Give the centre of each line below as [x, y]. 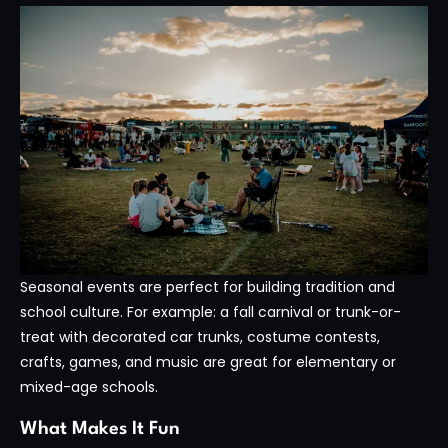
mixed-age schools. [89, 386]
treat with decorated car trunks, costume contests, [200, 336]
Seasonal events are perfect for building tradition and [207, 286]
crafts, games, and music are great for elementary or [208, 361]
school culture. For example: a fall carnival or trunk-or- [210, 311]
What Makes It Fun [100, 429]
